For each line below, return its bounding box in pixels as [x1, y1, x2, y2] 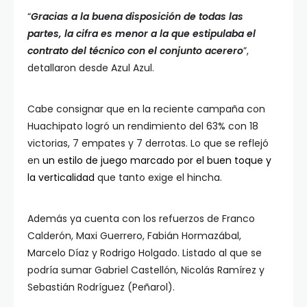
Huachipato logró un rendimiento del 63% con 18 [27, 119, 258, 133]
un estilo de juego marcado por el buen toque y [42, 153, 271, 167]
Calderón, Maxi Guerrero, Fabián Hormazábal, [27, 228, 241, 243]
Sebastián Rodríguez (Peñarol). [27, 280, 177, 294]
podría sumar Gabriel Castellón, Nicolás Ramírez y [27, 262, 265, 277]
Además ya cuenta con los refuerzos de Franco [27, 211, 255, 225]
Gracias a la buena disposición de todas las [31, 9, 243, 23]
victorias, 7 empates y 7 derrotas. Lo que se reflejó [27, 136, 269, 150]
